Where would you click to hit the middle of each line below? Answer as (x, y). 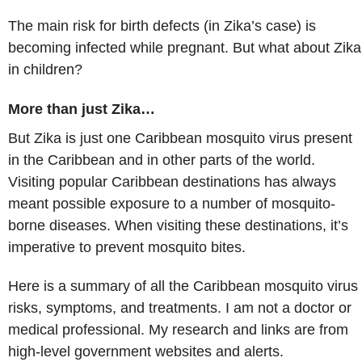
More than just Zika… (82, 109)
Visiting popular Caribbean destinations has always (172, 181)
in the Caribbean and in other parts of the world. (162, 160)
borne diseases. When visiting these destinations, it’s (178, 225)
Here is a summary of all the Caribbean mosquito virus (183, 286)
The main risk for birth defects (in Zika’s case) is (162, 26)
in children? (45, 70)
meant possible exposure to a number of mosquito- (172, 203)
